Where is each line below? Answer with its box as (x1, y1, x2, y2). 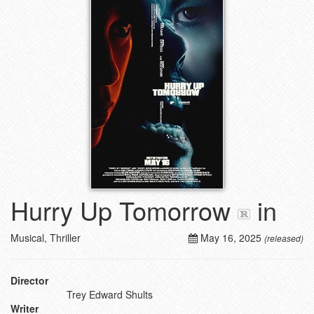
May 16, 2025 (200, 231, 261, 245)
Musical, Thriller (11, 231, 81, 245)
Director (11, 273, 48, 287)
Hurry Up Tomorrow (11, 192, 231, 228)
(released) (264, 233, 303, 244)
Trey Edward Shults (67, 287, 153, 301)
